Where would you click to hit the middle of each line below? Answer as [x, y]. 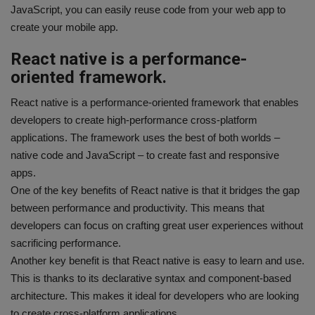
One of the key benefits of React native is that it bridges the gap [155, 190]
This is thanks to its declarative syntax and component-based [151, 278]
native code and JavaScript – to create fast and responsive [145, 155]
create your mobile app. [64, 27]
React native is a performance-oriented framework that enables [155, 102]
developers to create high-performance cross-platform [134, 120]
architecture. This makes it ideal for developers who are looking [155, 295]
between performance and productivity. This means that [137, 207]
